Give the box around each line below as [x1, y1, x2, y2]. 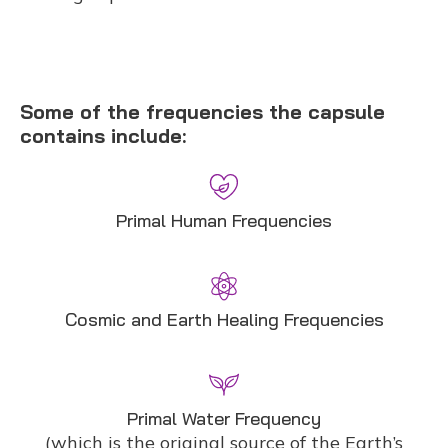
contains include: [20, 123, 186, 149]
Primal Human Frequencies [116, 209, 332, 233]
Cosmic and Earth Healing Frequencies [64, 308, 384, 332]
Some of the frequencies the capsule [20, 99, 385, 125]
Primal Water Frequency [127, 407, 321, 431]
